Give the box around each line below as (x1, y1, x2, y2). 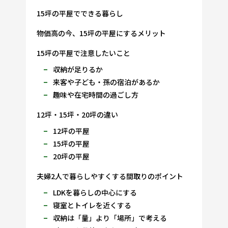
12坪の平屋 (52, 125, 90, 136)
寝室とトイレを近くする (52, 199, 131, 210)
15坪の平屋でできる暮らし (36, 8, 123, 18)
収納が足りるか (52, 64, 103, 74)
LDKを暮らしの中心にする (52, 187, 137, 197)
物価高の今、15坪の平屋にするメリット (36, 27, 166, 38)
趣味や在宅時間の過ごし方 (52, 89, 138, 100)
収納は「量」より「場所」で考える (52, 212, 167, 223)
